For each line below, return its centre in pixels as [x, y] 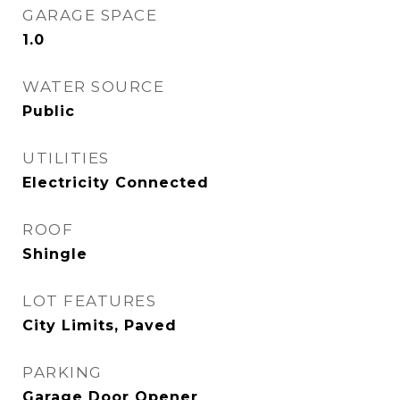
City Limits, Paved [100, 325]
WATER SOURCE [93, 87]
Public [49, 111]
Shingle [55, 254]
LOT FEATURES [89, 301]
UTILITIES [66, 158]
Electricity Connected [116, 183]
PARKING [62, 372]
